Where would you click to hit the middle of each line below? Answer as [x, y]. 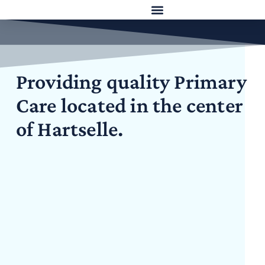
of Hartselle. [70, 129]
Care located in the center [130, 106]
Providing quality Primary [131, 82]
